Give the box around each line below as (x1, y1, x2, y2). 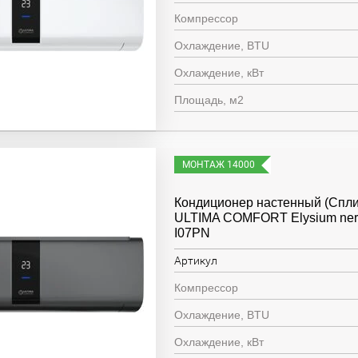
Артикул (174, 254, 218, 267)
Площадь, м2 (174, 93, 245, 106)
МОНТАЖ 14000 (182, 159, 256, 170)
